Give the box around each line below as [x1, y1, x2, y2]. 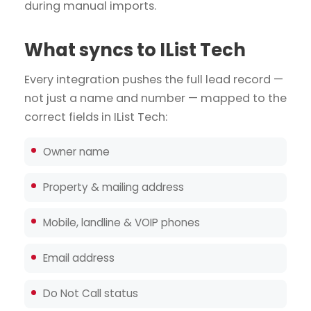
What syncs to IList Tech [24, 37, 246, 62]
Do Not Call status [43, 286, 139, 301]
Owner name [43, 144, 110, 159]
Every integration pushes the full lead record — [24, 71, 283, 87]
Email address [43, 251, 115, 266]
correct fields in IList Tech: [24, 108, 167, 125]
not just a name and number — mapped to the [24, 90, 287, 106]
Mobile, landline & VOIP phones [43, 215, 201, 230]
